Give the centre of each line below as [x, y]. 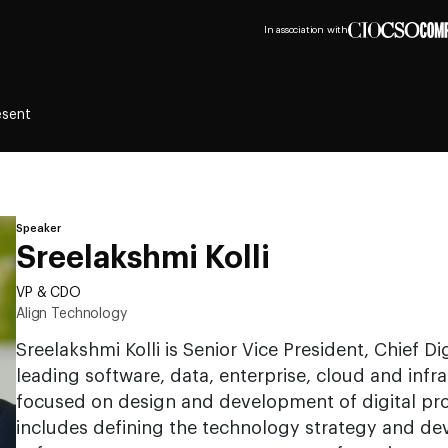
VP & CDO [48, 293]
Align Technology [71, 314]
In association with [305, 30]
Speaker [38, 228]
